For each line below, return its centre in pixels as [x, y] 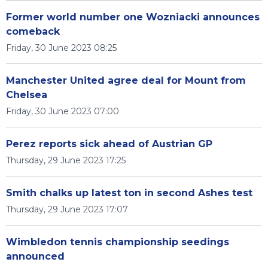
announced [35, 256]
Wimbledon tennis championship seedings [118, 242]
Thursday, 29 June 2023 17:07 [67, 209]
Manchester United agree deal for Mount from [126, 80]
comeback [33, 31]
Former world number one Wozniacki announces [133, 17]
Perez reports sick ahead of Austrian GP [109, 144]
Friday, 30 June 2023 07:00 [63, 111]
